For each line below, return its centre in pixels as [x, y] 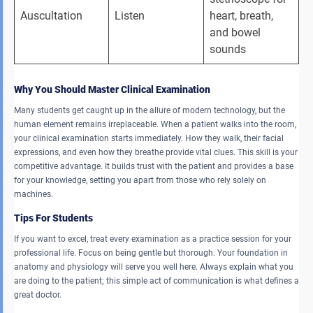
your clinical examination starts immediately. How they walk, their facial [149, 138]
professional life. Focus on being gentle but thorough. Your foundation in [151, 253]
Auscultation [53, 15]
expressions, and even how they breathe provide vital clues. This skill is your [156, 152]
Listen [131, 15]
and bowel [236, 32]
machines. [35, 194]
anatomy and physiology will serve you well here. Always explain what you [154, 267]
